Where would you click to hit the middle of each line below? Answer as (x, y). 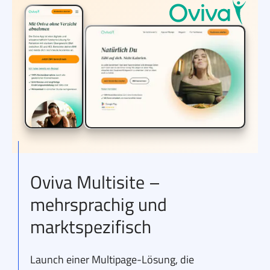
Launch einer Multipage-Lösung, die (112, 260)
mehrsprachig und (99, 205)
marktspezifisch (91, 227)
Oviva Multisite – (95, 182)
